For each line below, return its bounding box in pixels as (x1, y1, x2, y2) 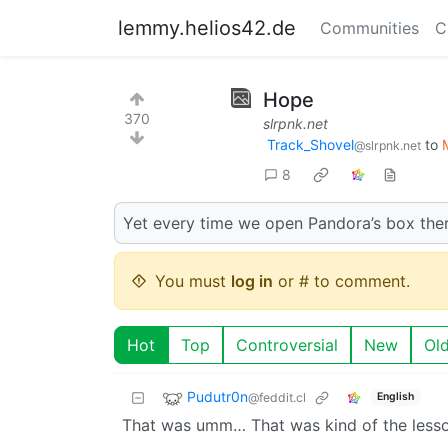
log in (231, 270, 273, 291)
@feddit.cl (248, 389, 306, 405)
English (376, 390, 414, 404)
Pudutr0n (187, 387, 248, 405)
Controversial (236, 334, 338, 355)
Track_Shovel (267, 136, 354, 153)
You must (155, 270, 231, 291)
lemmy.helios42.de (118, 16, 296, 40)
